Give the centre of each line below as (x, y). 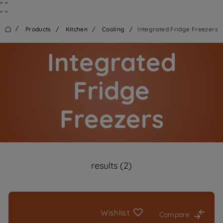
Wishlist (115, 213)
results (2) (111, 165)
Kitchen (77, 29)
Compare (174, 215)
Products (38, 29)
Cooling (113, 29)
